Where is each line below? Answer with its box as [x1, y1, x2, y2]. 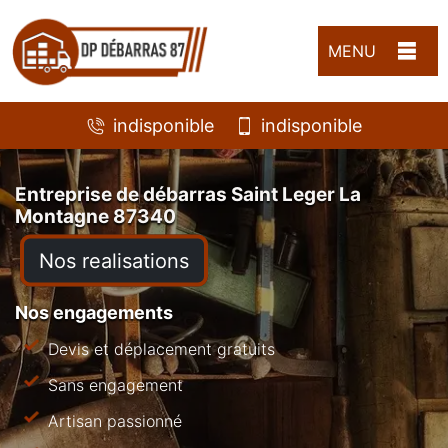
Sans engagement [48, 374, 183, 395]
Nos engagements [15, 301, 173, 323]
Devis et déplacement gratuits [48, 338, 275, 359]
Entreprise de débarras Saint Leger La [15, 182, 361, 206]
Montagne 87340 [15, 204, 176, 228]
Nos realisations [39, 248, 189, 273]
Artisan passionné [48, 410, 182, 431]
